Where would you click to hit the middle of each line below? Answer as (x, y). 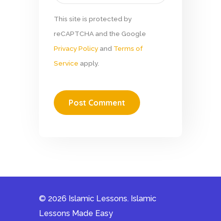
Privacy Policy (76, 49)
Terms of (128, 49)
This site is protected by (93, 19)
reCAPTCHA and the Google (100, 34)
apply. (89, 63)
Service (66, 63)
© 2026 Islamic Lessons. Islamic (98, 199)
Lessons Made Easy (76, 214)
